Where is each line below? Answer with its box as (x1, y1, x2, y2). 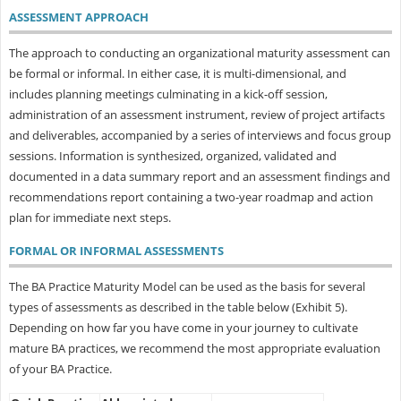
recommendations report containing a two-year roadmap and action (8, 188, 373, 205)
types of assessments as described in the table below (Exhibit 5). (8, 298, 347, 315)
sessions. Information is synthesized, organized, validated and (8, 147, 337, 164)
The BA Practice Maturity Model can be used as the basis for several (8, 277, 365, 294)
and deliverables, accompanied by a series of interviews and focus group (8, 126, 391, 143)
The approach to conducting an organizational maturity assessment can (8, 44, 390, 61)
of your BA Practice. (8, 360, 112, 377)
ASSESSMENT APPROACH (8, 8, 149, 25)
